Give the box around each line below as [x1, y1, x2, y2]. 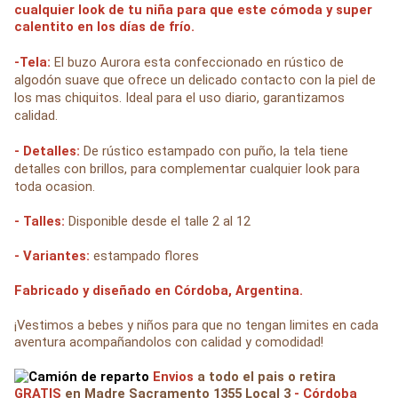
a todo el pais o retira [197, 369, 336, 386]
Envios [153, 369, 197, 386]
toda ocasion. [14, 179, 95, 195]
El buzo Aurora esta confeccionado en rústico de [54, 54, 344, 71]
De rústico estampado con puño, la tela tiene [84, 143, 348, 160]
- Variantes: [14, 248, 90, 265]
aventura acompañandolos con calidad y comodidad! [14, 334, 323, 351]
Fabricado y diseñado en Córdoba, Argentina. [14, 283, 303, 299]
